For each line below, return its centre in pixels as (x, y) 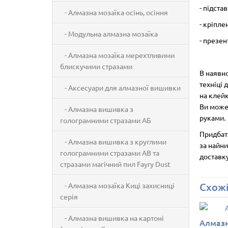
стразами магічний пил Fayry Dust (115, 164)
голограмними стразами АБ (106, 120)
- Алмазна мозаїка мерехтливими (117, 55)
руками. (212, 118)
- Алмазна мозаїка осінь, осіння (114, 12)
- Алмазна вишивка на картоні (112, 218)
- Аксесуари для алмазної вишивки (120, 88)
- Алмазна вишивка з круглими (113, 141)
